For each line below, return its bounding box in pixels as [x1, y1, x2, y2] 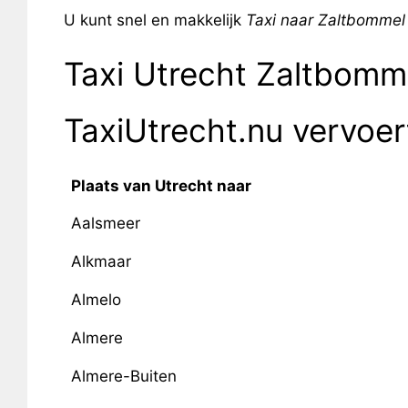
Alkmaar [70, 252, 131, 270]
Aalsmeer [70, 214, 140, 232]
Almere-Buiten [70, 367, 177, 385]
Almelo [70, 291, 121, 309]
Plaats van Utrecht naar [70, 177, 251, 195]
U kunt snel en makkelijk [63, 10, 246, 29]
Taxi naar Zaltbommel [245, 10, 405, 29]
